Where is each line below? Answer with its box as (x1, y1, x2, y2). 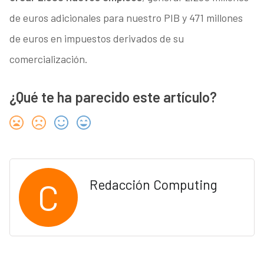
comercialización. (9, 52, 88, 66)
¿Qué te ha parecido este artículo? (9, 88, 217, 106)
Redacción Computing (89, 176, 217, 193)
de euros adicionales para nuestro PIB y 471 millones (9, 11, 243, 25)
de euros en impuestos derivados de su (9, 32, 184, 45)
